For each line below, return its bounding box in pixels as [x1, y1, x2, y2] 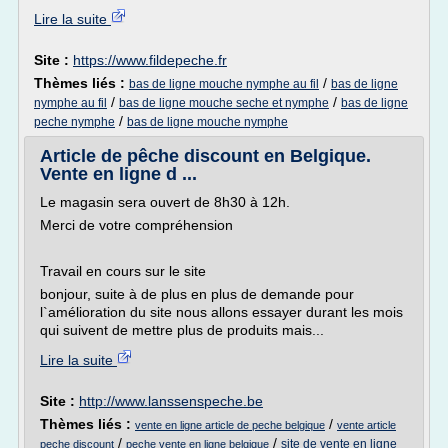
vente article [337, 419, 396, 431]
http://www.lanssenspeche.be [79, 393, 263, 409]
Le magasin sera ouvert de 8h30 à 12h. [40, 194, 290, 210]
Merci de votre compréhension [40, 217, 233, 233]
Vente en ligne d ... [40, 164, 197, 184]
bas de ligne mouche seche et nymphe [119, 96, 329, 110]
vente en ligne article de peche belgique [135, 419, 325, 431]
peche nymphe [34, 115, 115, 129]
